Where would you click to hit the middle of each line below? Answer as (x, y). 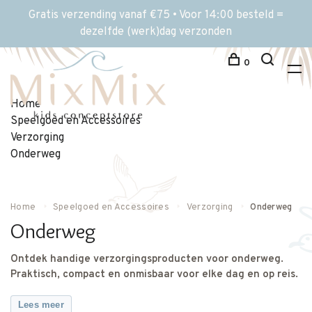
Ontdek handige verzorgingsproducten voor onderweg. (147, 259)
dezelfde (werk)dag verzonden (156, 32)
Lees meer (41, 305)
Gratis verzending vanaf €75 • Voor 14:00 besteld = (156, 15)
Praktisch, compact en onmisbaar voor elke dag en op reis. (154, 275)
